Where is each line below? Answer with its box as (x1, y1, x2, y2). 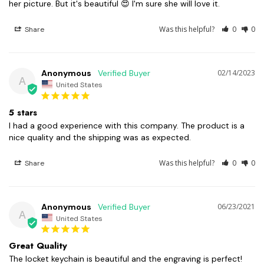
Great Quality (9, 239, 67, 253)
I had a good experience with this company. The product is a (9, 120, 245, 131)
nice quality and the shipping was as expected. (9, 131, 191, 143)
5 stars (9, 105, 37, 119)
